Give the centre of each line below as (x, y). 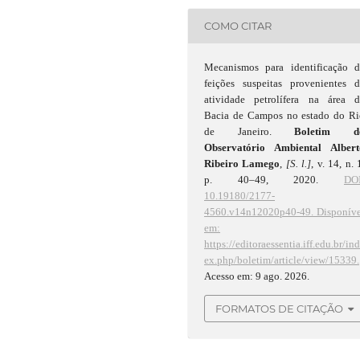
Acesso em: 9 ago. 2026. (257, 276)
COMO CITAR (238, 26)
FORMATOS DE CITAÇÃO (280, 308)
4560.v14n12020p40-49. (259, 211)
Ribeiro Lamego (242, 163)
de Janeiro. (250, 131)
